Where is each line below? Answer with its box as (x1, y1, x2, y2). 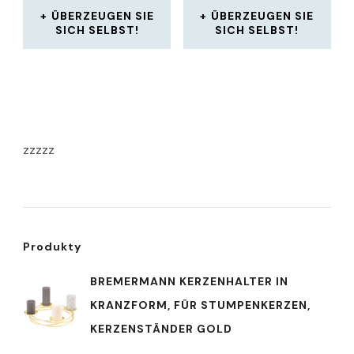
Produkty (23, 239, 81, 254)
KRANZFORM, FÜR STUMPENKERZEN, (90, 297, 311, 312)
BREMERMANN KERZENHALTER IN (90, 273, 288, 288)
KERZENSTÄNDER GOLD (90, 321, 232, 336)
